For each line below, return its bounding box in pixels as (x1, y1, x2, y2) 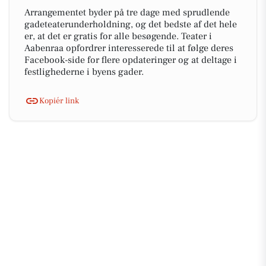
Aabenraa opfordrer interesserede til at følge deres (24, 42, 233, 54)
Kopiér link (39, 95, 79, 106)
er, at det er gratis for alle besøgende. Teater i (24, 30, 212, 42)
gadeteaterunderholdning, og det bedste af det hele (24, 18, 237, 30)
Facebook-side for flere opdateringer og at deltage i (24, 54, 237, 66)
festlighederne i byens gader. (24, 66, 144, 78)
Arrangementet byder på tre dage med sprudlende (24, 7, 230, 18)
